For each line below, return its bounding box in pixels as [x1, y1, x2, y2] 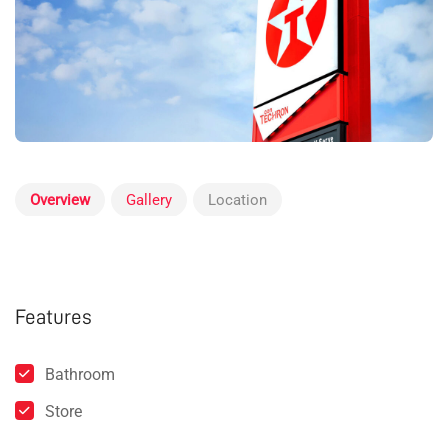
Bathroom [45, 365, 115, 385]
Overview [30, 191, 90, 210]
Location [208, 191, 267, 210]
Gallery [126, 191, 172, 210]
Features [15, 307, 92, 329]
